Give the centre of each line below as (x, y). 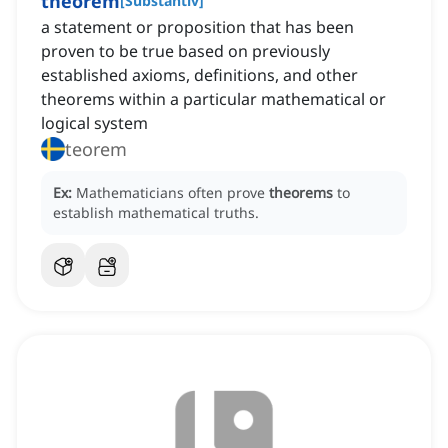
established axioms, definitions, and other (199, 75)
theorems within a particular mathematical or (213, 99)
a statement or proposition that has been (197, 27)
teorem (96, 149)
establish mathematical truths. (156, 213)
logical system (94, 123)
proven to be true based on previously (185, 51)
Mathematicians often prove (172, 193)
